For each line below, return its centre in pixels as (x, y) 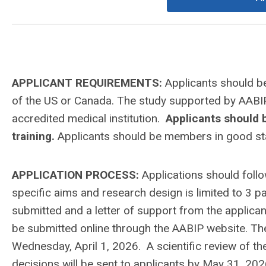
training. (33, 136)
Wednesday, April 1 (59, 246)
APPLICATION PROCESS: (77, 175)
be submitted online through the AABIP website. (131, 228)
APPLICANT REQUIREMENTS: (88, 83)
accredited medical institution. (89, 118)
